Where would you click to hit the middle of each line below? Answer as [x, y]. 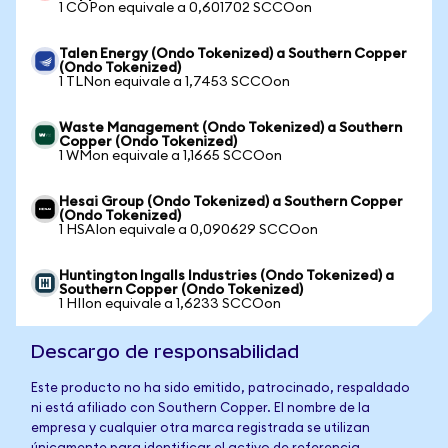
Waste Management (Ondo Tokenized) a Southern [230, 128]
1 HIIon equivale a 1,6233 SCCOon [170, 304]
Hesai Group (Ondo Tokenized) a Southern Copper [231, 202]
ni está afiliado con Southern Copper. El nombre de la [200, 408]
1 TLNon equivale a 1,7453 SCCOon [174, 82]
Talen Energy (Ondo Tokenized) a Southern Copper [233, 54]
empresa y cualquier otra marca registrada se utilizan [200, 428]
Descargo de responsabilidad [165, 351]
